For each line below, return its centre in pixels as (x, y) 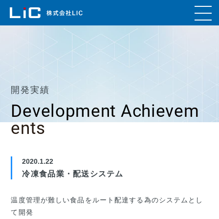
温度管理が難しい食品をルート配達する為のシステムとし (107, 200)
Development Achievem (105, 111)
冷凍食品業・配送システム (73, 174)
